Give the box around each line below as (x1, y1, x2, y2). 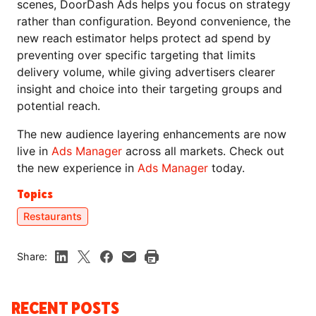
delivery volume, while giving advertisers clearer (17, 65, 275, 79)
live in (17, 144, 51, 158)
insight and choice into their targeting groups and (17, 82, 282, 96)
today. (208, 161, 245, 175)
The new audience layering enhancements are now (17, 127, 286, 141)
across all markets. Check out (122, 144, 284, 158)
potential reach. (17, 99, 100, 113)
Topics (17, 186, 53, 202)
